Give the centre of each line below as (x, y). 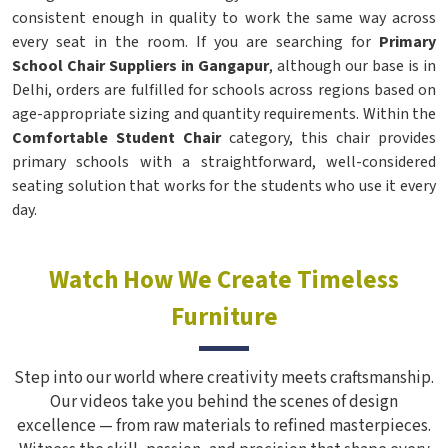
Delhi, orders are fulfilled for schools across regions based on (224, 90)
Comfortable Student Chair (116, 138)
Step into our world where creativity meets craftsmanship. (224, 378)
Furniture (224, 317)
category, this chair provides (328, 138)
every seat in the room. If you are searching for (195, 42)
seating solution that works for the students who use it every (224, 186)
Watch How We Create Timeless (224, 280)
